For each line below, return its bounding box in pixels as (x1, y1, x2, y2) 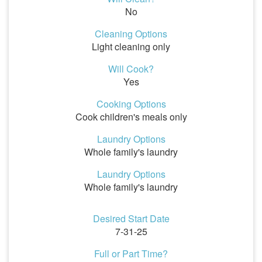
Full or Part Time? (94, 247, 168, 260)
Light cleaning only (92, 40, 170, 53)
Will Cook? (108, 62, 154, 75)
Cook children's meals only (75, 110, 187, 123)
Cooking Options (96, 97, 166, 111)
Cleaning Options (95, 27, 167, 40)
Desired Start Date (92, 212, 170, 225)
